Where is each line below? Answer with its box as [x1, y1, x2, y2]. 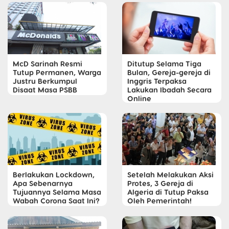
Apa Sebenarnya [13, 178, 73, 188]
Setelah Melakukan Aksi [127, 169, 214, 179]
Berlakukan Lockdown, [13, 169, 95, 179]
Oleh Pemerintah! [127, 195, 192, 205]
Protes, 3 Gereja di [127, 178, 193, 188]
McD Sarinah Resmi [13, 58, 82, 68]
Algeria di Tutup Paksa [127, 187, 209, 196]
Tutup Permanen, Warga [13, 67, 101, 77]
